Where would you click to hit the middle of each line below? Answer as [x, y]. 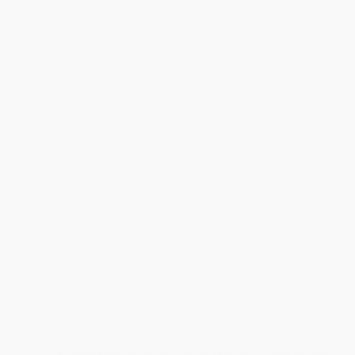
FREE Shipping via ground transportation [230, 26]
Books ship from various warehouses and [216, 128]
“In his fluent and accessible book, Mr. [123, 326]
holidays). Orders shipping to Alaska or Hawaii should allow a [181, 76]
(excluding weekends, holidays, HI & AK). [134, 114]
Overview [58, 296]
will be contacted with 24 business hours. [135, 12]
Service [57, 202]
